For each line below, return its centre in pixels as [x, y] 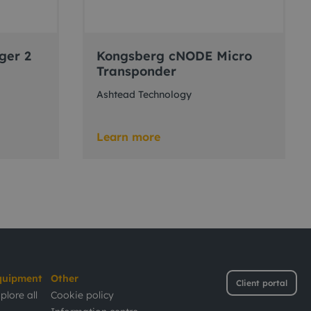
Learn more [128, 137]
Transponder [136, 71]
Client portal [262, 283]
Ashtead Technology [144, 94]
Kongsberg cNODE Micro [174, 56]
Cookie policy [82, 295]
